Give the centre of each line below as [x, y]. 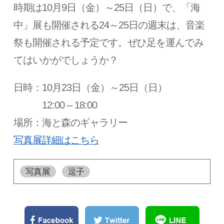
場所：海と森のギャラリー [70, 123]
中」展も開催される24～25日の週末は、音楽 [109, 25]
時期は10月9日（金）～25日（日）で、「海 [107, 8]
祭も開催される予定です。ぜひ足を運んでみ [108, 43]
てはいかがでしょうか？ [65, 60]
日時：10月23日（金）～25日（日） [90, 88]
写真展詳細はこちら [56, 140]
